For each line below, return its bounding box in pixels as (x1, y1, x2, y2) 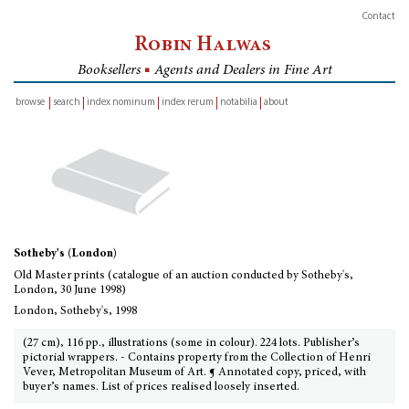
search (53, 98, 80, 108)
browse (16, 98, 45, 108)
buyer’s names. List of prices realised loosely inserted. (23, 382, 299, 393)
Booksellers (77, 63, 144, 78)
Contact (362, 12, 395, 22)
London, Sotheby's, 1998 (14, 306, 137, 318)
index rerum (162, 98, 214, 108)
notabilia (220, 98, 257, 108)
